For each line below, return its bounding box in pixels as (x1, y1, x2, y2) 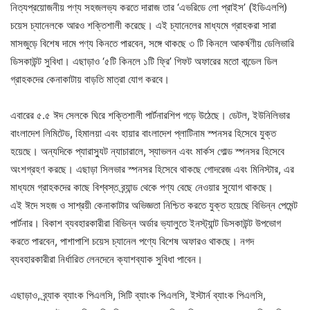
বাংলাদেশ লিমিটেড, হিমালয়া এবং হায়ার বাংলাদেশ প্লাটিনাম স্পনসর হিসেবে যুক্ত (10, 127, 276, 140)
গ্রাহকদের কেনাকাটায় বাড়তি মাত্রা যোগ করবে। (10, 73, 170, 86)
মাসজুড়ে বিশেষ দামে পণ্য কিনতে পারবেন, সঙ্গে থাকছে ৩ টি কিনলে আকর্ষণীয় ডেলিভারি (10, 37, 294, 50)
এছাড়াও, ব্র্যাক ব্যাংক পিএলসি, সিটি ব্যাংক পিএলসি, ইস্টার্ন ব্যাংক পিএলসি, (10, 289, 266, 302)
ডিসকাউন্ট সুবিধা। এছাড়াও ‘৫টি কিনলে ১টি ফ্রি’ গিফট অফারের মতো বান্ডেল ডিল (10, 55, 277, 68)
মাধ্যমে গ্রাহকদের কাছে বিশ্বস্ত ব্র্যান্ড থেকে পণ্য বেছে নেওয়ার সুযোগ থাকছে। (10, 181, 273, 194)
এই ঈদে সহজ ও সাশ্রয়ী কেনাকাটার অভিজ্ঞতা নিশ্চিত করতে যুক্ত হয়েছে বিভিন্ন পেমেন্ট (10, 199, 298, 212)
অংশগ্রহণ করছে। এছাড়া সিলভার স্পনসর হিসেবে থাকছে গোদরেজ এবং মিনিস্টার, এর (10, 163, 294, 176)
